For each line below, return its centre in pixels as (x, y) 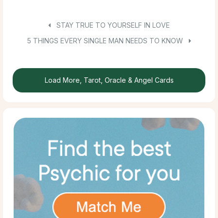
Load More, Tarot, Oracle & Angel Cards (109, 80)
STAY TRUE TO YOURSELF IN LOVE (112, 25)
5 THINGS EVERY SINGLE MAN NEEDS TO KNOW (106, 40)
